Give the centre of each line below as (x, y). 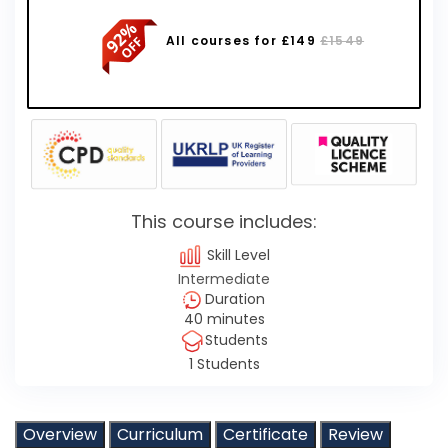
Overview (60, 434)
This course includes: (224, 221)
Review (355, 434)
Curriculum (160, 434)
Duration (233, 298)
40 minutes (224, 318)
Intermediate (224, 278)
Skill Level (236, 255)
